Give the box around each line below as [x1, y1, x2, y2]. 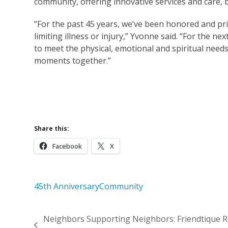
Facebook [52, 141, 82, 151]
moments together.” [34, 54, 113, 66]
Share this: [34, 124, 70, 133]
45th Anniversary [34, 180, 100, 192]
